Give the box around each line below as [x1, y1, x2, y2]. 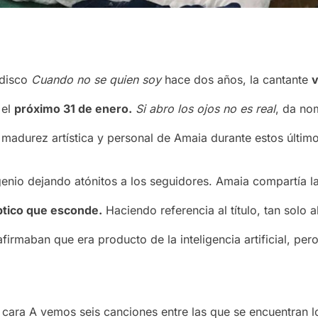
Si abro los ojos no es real [132, 102, 275, 116]
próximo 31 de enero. [14, 102, 132, 116]
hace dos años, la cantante [161, 72, 312, 87]
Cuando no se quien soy [31, 72, 161, 87]
